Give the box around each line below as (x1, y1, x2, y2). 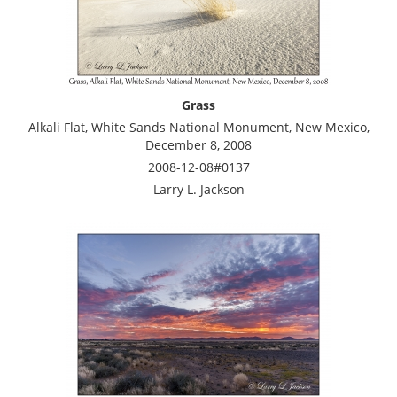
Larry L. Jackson (152, 180, 245, 198)
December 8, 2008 (145, 136, 252, 153)
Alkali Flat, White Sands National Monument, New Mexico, (27, 118, 370, 136)
